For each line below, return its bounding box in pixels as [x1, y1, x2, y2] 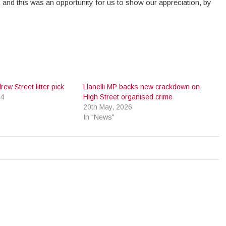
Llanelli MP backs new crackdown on [83, 82, 200, 91]
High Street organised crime [83, 92, 173, 101]
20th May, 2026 [83, 102, 133, 111]
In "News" [83, 112, 115, 121]
